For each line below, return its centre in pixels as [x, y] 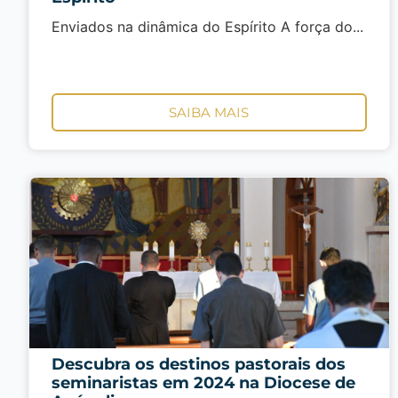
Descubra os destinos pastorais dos [199, 364]
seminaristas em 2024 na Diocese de [203, 382]
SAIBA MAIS [209, 112]
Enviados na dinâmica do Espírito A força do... [207, 26]
